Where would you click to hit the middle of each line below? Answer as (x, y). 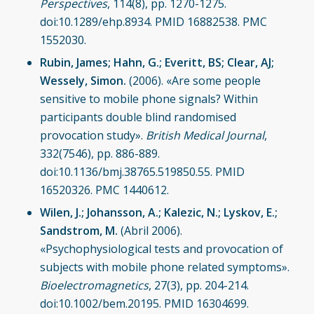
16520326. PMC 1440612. (104, 190)
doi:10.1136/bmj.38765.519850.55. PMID (142, 171)
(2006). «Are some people (193, 80)
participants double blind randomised (138, 117)
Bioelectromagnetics (94, 285)
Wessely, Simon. (83, 80)
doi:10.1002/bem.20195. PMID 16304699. (144, 303)
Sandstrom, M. (78, 230)
